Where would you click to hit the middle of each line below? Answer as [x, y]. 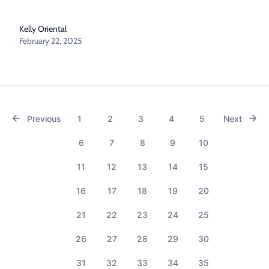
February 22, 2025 [51, 41]
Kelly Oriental [43, 29]
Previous [44, 119]
